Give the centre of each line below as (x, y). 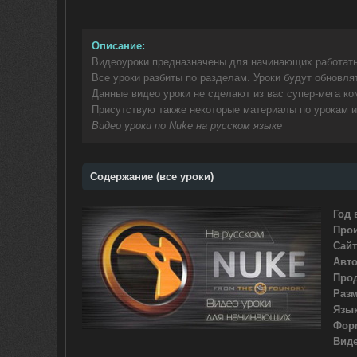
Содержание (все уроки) (152, 177)
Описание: (118, 46)
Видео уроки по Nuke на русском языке (187, 126)
